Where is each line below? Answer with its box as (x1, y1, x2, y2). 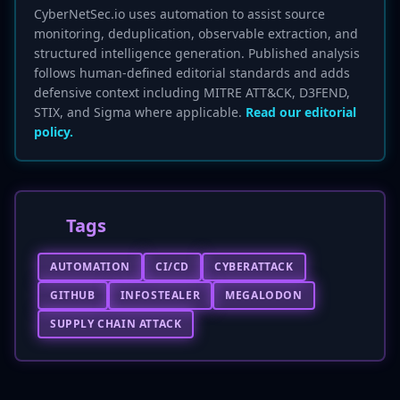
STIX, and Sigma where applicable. (34, 104, 246, 121)
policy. (34, 123, 73, 140)
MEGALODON (225, 287, 303, 303)
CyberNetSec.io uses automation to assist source (34, 5, 325, 22)
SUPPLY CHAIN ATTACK (50, 316, 182, 331)
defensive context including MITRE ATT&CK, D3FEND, (34, 84, 350, 101)
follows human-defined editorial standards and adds (34, 64, 350, 81)
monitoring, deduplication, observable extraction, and (34, 25, 358, 42)
